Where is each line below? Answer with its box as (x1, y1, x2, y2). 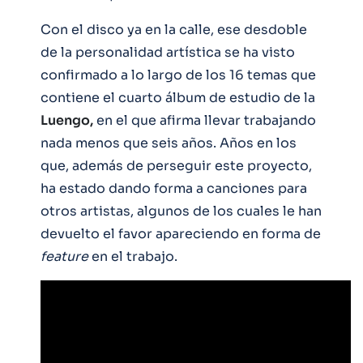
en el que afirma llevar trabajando (93, 111, 316, 129)
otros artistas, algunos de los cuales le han (41, 202, 322, 220)
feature (41, 247, 88, 265)
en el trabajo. (88, 247, 177, 265)
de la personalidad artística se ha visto (41, 43, 295, 61)
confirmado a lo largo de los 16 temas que (41, 66, 316, 83)
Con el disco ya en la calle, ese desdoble (41, 20, 307, 38)
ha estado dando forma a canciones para (41, 179, 307, 197)
